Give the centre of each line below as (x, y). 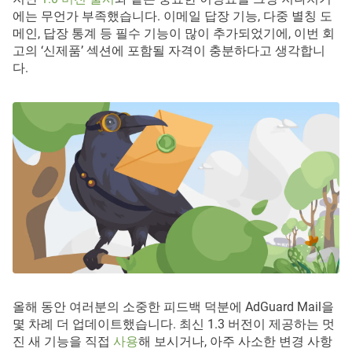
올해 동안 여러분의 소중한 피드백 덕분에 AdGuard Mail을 (173, 307)
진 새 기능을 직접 (63, 342)
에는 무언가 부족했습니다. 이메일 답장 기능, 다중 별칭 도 (172, 16)
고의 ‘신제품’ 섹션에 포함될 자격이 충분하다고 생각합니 (169, 51)
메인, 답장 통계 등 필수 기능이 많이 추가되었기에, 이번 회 (174, 34)
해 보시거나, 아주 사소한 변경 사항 (235, 342)
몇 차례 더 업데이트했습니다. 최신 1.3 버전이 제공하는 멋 (174, 324)
